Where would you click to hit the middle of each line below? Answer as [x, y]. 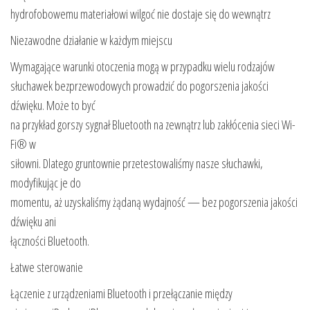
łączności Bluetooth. [50, 240]
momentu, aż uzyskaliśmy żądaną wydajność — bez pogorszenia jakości [154, 202]
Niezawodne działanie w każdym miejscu [91, 40]
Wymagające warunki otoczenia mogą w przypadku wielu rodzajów [143, 66]
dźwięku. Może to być [53, 105]
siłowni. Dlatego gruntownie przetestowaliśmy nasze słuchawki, [137, 163]
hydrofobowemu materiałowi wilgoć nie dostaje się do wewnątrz [140, 13]
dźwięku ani [33, 221]
